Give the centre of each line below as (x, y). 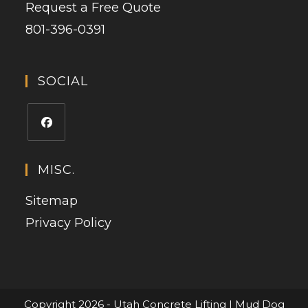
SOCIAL (63, 81)
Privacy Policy (69, 222)
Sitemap (52, 200)
